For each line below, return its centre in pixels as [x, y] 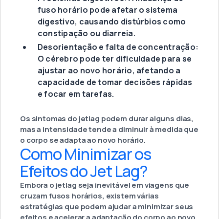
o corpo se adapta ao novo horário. [83, 140]
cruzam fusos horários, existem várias [89, 196]
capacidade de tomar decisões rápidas [115, 82]
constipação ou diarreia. [87, 33]
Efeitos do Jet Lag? [84, 171]
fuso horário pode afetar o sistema [108, 10]
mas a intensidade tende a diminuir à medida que [109, 130]
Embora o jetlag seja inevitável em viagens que [105, 185]
